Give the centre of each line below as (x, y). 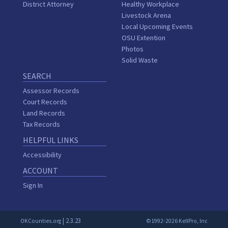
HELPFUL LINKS (51, 140)
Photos (133, 49)
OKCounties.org (41, 221)
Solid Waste (140, 60)
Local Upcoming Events (157, 26)
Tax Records (41, 124)
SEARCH (37, 76)
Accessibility (42, 155)
